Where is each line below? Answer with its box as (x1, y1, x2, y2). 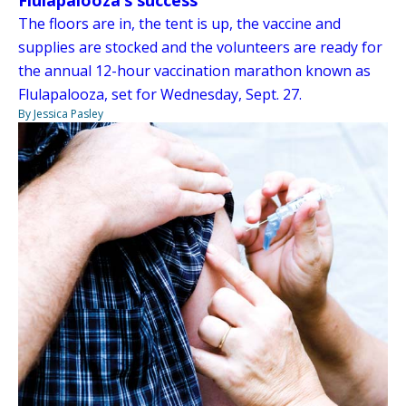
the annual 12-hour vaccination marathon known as (18, 61, 371, 81)
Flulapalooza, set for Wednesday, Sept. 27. (18, 84, 302, 104)
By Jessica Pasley (18, 106, 103, 121)
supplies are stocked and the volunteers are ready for (18, 37, 382, 57)
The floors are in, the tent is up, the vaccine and (18, 14, 341, 34)
